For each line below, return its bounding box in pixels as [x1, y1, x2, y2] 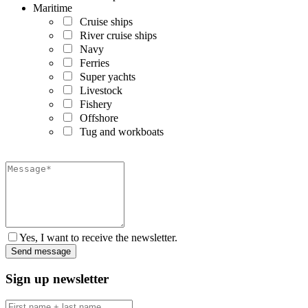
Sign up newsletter [5, 272, 109, 287]
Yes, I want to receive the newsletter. [19, 232, 177, 244]
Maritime [33, 2, 72, 14]
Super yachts [74, 71, 135, 83]
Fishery [74, 98, 112, 111]
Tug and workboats [74, 126, 164, 138]
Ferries [74, 57, 109, 69]
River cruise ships [74, 30, 157, 42]
